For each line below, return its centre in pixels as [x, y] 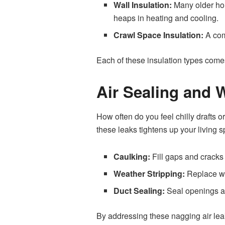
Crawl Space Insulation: [160, 35]
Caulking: [133, 157]
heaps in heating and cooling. [166, 18]
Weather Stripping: [150, 174]
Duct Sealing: [140, 191]
